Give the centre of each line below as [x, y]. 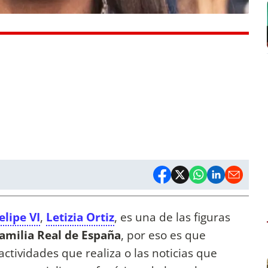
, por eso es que [163, 234]
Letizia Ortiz [80, 217]
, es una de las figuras [172, 217]
